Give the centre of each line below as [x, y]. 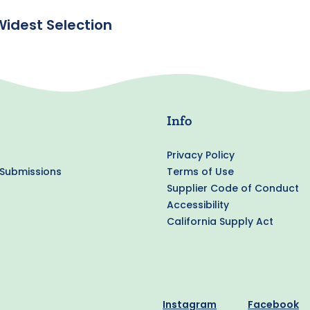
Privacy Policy [200, 155]
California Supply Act [220, 221]
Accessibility [198, 205]
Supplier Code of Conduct [232, 188]
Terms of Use [200, 172]
